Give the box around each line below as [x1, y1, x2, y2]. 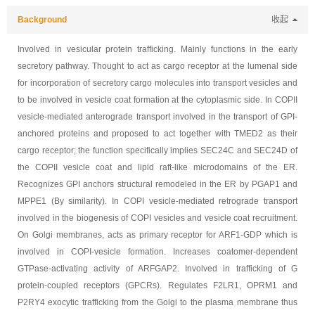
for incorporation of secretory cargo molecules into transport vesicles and [18, 78, 297, 88]
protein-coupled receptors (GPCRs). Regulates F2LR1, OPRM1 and [18, 281, 297, 290]
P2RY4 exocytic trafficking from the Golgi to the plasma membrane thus [18, 297, 297, 307]
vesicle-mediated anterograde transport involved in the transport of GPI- [18, 112, 297, 122]
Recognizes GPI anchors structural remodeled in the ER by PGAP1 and [18, 179, 297, 189]
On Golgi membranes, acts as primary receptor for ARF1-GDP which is [18, 230, 297, 240]
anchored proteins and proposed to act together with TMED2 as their [18, 129, 297, 139]
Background [18, 15, 67, 25]
